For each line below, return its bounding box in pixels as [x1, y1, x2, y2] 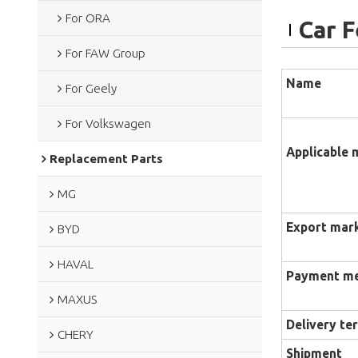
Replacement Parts [49, 151, 163, 165]
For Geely [65, 81, 117, 95]
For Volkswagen [65, 116, 151, 130]
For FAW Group [65, 46, 145, 60]
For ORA [65, 10, 110, 25]
